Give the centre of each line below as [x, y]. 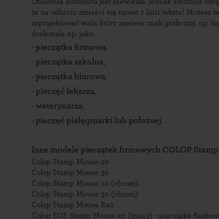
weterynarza [59, 106]
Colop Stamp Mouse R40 [73, 205]
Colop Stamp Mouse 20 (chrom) [85, 183]
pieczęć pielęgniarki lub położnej [99, 121]
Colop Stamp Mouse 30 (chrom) [85, 194]
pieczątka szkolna [70, 62]
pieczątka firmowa [71, 47]
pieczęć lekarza [65, 91]
